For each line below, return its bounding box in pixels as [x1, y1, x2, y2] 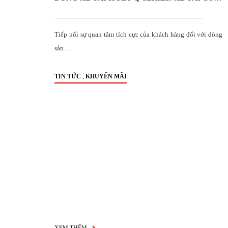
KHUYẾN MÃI [85, 73, 127, 80]
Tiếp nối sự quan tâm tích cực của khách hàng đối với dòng [54, 31, 222, 38]
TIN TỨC [54, 73, 81, 80]
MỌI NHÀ [54, 9, 90, 17]
